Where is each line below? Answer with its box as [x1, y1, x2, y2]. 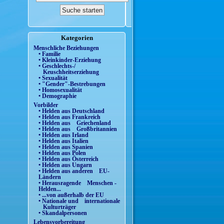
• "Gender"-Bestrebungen [38, 81, 105, 87]
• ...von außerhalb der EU [38, 191, 104, 198]
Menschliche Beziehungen [33, 45, 99, 51]
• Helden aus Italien [38, 137, 88, 144]
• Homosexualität [38, 87, 82, 93]
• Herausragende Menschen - [38, 179, 116, 186]
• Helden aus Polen [38, 149, 86, 156]
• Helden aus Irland [38, 131, 88, 138]
